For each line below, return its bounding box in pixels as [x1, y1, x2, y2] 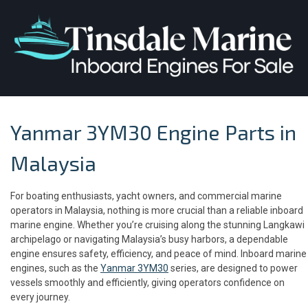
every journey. [10, 291, 70, 302]
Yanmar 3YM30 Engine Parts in [10, 119, 296, 144]
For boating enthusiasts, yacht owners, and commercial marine [10, 190, 282, 201]
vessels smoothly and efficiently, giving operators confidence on [10, 276, 285, 288]
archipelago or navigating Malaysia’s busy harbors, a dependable [10, 233, 288, 245]
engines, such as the [10, 262, 100, 274]
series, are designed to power [168, 262, 298, 274]
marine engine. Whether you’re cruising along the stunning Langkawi [10, 219, 305, 230]
